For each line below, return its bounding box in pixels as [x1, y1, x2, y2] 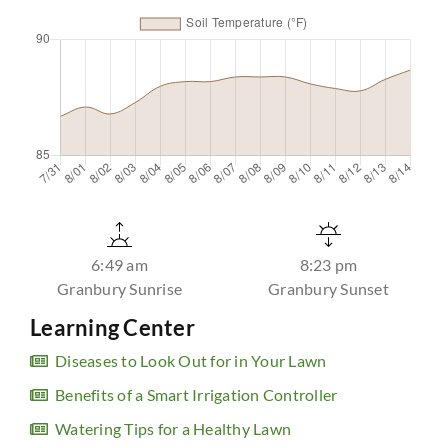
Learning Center [30, 314, 195, 342]
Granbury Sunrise [57, 279, 182, 299]
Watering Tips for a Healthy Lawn [55, 419, 291, 439]
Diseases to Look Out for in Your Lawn [55, 351, 327, 371]
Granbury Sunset [268, 279, 389, 299]
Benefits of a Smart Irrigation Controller [55, 385, 338, 405]
